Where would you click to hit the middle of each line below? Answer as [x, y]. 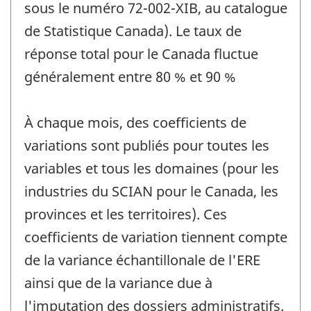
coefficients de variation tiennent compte [156, 237]
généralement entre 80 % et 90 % [130, 77]
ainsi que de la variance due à [118, 283]
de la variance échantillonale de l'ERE [142, 260]
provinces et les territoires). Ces [126, 215]
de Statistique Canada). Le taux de [133, 31]
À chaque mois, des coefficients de [135, 123]
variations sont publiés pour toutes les [147, 146]
